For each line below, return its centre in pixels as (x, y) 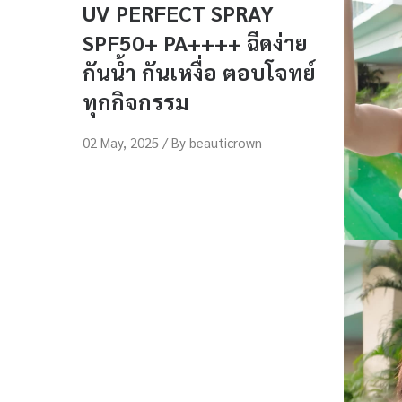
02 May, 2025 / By (136, 142)
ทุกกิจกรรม (136, 101)
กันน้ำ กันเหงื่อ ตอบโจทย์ (199, 72)
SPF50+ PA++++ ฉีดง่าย (195, 42)
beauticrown (226, 142)
